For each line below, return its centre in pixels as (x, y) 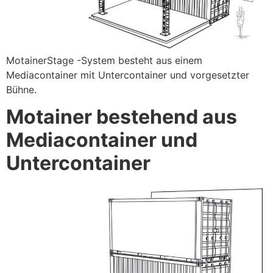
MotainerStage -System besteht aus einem (104, 60)
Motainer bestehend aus (122, 117)
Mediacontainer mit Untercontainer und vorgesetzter (128, 75)
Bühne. (21, 89)
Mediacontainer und (102, 140)
